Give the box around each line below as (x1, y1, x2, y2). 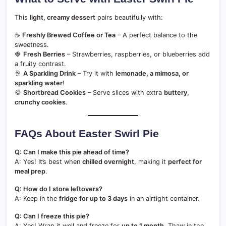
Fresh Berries (23, 50, 65, 58)
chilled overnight (82, 157, 134, 165)
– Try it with (76, 69, 116, 77)
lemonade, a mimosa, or (116, 69, 189, 77)
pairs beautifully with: (95, 13, 163, 21)
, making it (134, 157, 168, 165)
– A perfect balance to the (116, 31, 197, 39)
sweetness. (15, 40, 49, 48)
